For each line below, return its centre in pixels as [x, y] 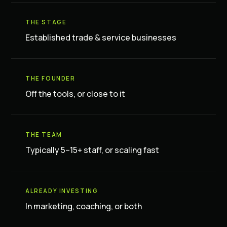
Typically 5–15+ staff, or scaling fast [92, 150]
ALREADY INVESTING [62, 191]
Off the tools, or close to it [75, 94]
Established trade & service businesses [101, 37]
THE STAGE [46, 22]
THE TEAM [44, 135]
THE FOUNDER [50, 78]
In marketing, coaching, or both [84, 206]
